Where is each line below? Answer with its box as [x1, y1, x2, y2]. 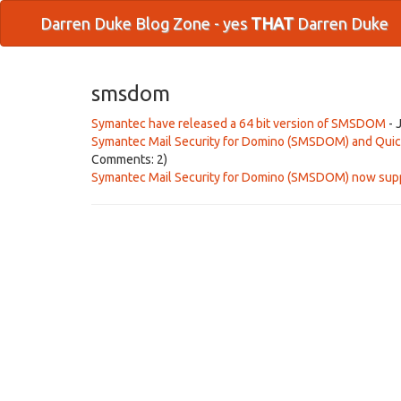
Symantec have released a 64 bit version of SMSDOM [91, 116, 386, 131]
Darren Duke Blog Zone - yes [40, 14, 251, 32]
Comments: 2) [91, 152, 167, 166]
